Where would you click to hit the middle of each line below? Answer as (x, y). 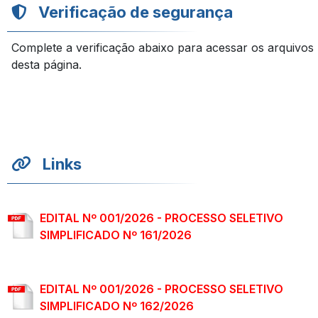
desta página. (46, 65)
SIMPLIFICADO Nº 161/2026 (116, 235)
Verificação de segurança (136, 12)
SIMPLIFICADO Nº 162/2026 (117, 306)
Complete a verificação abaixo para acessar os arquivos (163, 48)
